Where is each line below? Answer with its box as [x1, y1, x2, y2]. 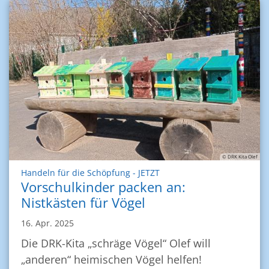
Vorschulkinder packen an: [21, 178, 186, 196]
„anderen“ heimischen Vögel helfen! [21, 252, 202, 267]
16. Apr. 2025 [21, 217, 74, 229]
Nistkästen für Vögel [21, 194, 145, 212]
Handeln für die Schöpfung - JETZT [21, 167, 160, 179]
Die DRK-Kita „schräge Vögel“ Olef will [21, 236, 211, 251]
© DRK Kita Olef [222, 153, 258, 160]
